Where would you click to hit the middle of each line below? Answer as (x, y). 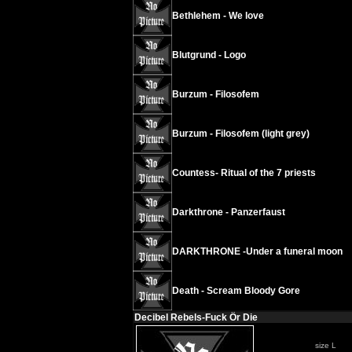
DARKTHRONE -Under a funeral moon (257, 251)
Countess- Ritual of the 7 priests (244, 173)
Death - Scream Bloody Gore (236, 291)
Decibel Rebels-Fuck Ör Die (196, 317)
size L (325, 345)
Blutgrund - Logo (209, 55)
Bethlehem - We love (218, 16)
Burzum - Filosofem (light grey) (240, 134)
